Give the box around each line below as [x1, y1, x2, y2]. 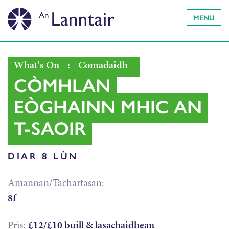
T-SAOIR [14, 114, 86, 141]
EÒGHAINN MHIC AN [14, 93, 202, 120]
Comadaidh [78, 58, 128, 73]
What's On [14, 58, 59, 73]
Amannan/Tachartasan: [8, 175, 104, 190]
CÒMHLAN [14, 71, 110, 98]
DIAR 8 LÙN [8, 149, 79, 162]
